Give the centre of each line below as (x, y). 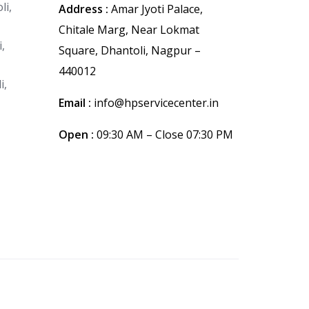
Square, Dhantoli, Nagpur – (130, 51)
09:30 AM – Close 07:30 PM (163, 135)
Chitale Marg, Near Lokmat (129, 30)
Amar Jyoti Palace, (156, 9)
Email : (75, 103)
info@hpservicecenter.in (155, 103)
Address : (83, 9)
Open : (76, 135)
